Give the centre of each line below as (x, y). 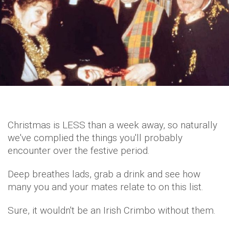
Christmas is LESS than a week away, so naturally (112, 125)
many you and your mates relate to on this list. (106, 187)
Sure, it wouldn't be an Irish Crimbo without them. (112, 210)
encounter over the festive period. (79, 150)
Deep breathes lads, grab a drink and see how (104, 174)
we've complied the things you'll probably (95, 138)
